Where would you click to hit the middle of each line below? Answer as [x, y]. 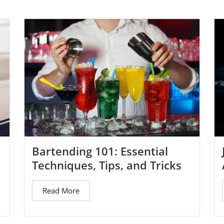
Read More [61, 190]
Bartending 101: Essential [100, 151]
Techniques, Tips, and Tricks [107, 165]
